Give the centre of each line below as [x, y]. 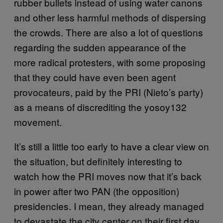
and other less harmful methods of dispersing [110, 17]
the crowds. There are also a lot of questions [109, 32]
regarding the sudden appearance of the [100, 47]
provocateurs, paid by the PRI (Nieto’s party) [109, 92]
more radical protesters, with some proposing [110, 62]
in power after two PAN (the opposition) [97, 191]
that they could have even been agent [95, 77]
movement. [38, 121]
